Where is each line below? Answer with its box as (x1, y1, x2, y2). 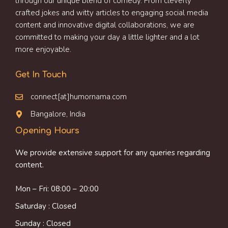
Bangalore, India (31, 109, 85, 119)
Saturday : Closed (15, 201, 76, 211)
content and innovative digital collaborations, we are (15, 20, 194, 30)
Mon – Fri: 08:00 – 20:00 (15, 183, 99, 194)
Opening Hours (15, 126, 79, 135)
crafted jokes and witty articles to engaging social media (15, 8, 208, 18)
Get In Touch (15, 70, 67, 79)
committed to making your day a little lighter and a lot (15, 32, 199, 42)
